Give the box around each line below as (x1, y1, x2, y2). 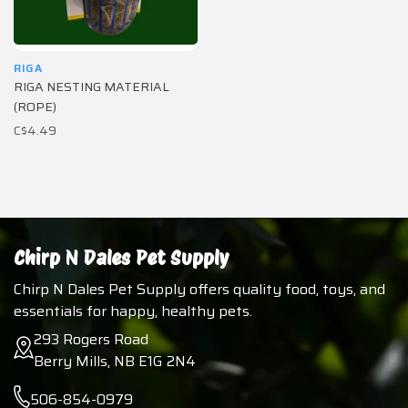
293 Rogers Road (34, 328, 148, 351)
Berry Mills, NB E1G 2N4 (34, 350, 196, 372)
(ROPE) (14, 97, 56, 117)
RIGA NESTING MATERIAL (14, 76, 169, 97)
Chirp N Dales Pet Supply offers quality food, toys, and (14, 278, 385, 301)
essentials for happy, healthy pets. (14, 300, 252, 322)
